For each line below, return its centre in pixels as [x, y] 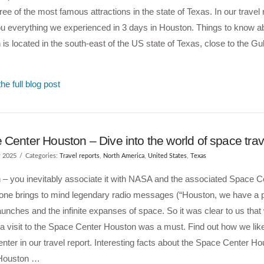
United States [167, 156]
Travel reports [79, 156]
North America [123, 156]
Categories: [42, 156]
